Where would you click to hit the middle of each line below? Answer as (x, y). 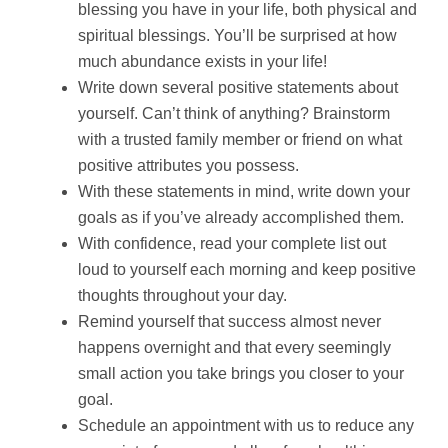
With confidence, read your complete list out (232, 243)
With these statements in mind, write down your (244, 191)
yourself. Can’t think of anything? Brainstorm (234, 113)
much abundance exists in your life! (202, 61)
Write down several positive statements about (238, 87)
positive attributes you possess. (188, 165)
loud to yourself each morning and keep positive (247, 269)
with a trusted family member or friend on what (240, 139)
